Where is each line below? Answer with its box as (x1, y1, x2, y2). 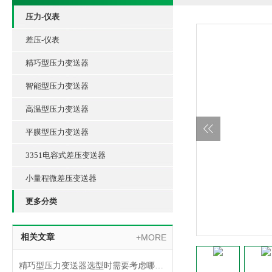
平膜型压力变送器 (25, 127, 89, 137)
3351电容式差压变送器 (25, 151, 106, 160)
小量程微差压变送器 (25, 174, 97, 183)
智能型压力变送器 (25, 81, 89, 90)
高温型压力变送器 (25, 104, 89, 114)
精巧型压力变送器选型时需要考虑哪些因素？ (155, 261, 163, 270)
